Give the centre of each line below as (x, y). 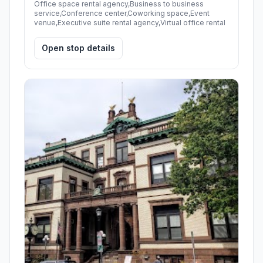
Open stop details (78, 48)
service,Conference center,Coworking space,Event (122, 13)
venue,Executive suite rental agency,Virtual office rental (130, 22)
